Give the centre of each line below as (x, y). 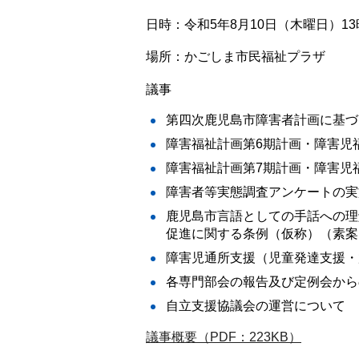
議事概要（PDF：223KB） (224, 337)
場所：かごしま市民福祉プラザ (236, 57)
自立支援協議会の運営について (256, 305)
